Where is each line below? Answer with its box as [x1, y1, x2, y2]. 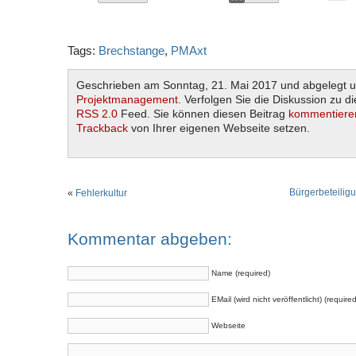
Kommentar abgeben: [68, 230, 232, 249]
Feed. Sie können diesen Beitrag [118, 107, 288, 120]
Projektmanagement [76, 93, 178, 106]
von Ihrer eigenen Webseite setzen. [128, 122, 310, 134]
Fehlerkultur [75, 188, 127, 199]
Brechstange [99, 44, 164, 57]
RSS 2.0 [76, 107, 118, 120]
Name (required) [211, 269, 270, 277]
